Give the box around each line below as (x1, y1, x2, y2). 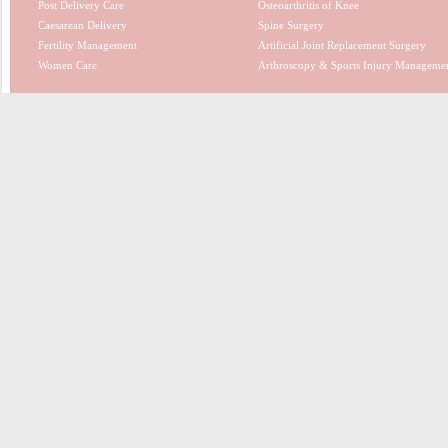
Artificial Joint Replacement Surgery (257, 39, 426, 51)
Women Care (37, 59, 97, 71)
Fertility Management (37, 39, 137, 51)
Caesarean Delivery (37, 19, 127, 31)
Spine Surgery (257, 19, 324, 31)
